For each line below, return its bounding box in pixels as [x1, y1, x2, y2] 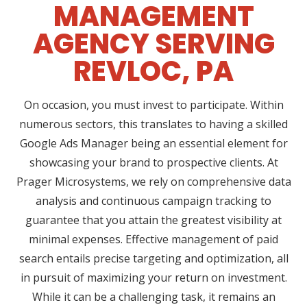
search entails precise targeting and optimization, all [19, 251, 288, 267]
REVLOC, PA [73, 52, 234, 91]
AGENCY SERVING [32, 25, 275, 64]
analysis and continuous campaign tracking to [36, 193, 271, 209]
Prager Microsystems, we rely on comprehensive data [16, 174, 291, 190]
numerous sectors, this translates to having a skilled [19, 116, 288, 132]
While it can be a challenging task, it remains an [32, 289, 275, 305]
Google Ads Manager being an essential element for [19, 136, 288, 151]
